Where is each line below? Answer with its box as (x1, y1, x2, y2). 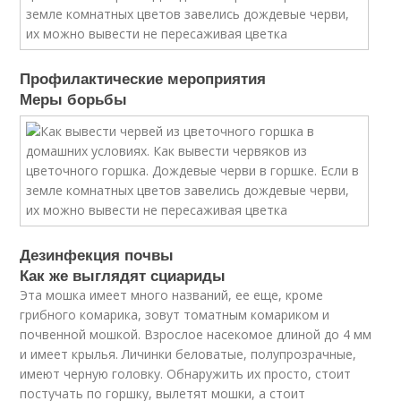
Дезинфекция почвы (20, 243, 175, 265)
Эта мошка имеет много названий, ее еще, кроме (20, 286, 324, 303)
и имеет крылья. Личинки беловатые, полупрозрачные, (20, 346, 357, 363)
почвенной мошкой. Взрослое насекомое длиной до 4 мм (20, 326, 372, 343)
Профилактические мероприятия (20, 67, 267, 89)
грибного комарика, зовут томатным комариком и (20, 306, 330, 323)
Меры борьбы (20, 88, 128, 109)
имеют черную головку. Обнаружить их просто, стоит (20, 365, 352, 382)
